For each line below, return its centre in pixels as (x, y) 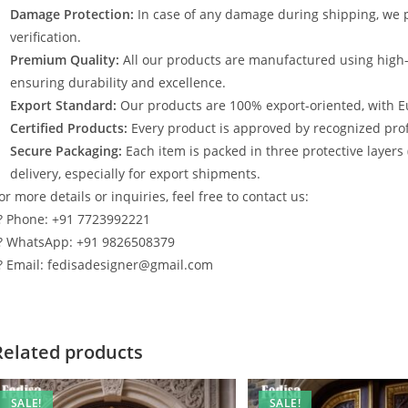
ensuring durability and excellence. (118, 82)
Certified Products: (69, 128)
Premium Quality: (65, 60)
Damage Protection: (72, 14)
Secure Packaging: (66, 151)
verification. (46, 37)
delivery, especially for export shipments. (135, 173)
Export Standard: (63, 105)
